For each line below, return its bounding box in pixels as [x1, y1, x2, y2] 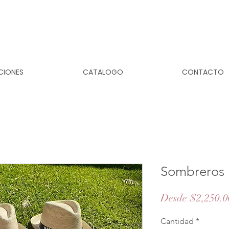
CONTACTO [181, 67, 224, 77]
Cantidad [161, 216, 194, 226]
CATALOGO [82, 67, 123, 77]
